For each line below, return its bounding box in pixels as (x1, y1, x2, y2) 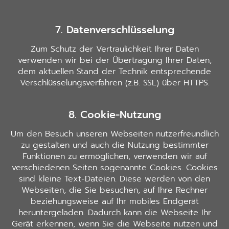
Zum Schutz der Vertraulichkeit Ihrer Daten (30, 42, 199, 55)
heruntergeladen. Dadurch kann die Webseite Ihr (18, 207, 211, 219)
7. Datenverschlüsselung (55, 21, 174, 37)
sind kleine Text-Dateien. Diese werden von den (19, 173, 210, 186)
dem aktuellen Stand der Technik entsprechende (18, 65, 211, 78)
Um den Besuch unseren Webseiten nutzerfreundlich (10, 128, 219, 141)
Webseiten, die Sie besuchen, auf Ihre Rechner (21, 184, 208, 197)
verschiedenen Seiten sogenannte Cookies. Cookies (11, 162, 218, 174)
